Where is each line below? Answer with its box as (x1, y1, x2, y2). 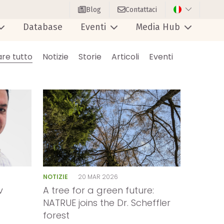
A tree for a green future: (43, 184, 154, 197)
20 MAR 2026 (77, 172, 118, 181)
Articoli (111, 50, 139, 62)
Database (23, 21, 62, 32)
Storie (78, 50, 101, 62)
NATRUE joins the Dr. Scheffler (43, 196, 171, 209)
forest (43, 209, 70, 222)
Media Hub (136, 21, 180, 32)
